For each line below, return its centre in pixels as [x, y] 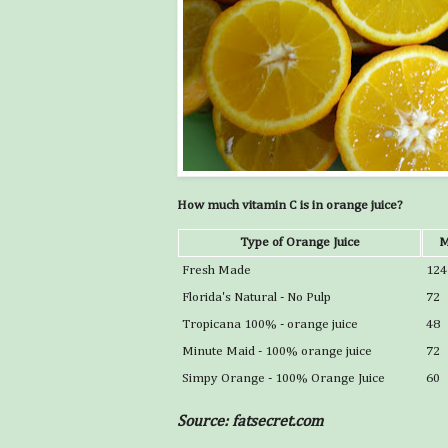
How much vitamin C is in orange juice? [290, 205]
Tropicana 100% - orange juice [270, 324]
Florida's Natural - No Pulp [256, 297]
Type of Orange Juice [299, 242]
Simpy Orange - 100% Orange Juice [283, 378]
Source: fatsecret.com [250, 422]
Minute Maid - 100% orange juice [277, 351]
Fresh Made [216, 270]
